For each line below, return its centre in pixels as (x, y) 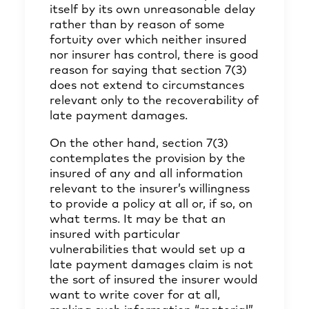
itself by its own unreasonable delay (152, 10)
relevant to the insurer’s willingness (150, 189)
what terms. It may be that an (138, 220)
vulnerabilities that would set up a (148, 250)
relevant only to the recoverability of (154, 101)
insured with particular (115, 235)
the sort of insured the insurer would (154, 280)
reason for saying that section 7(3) (148, 71)
